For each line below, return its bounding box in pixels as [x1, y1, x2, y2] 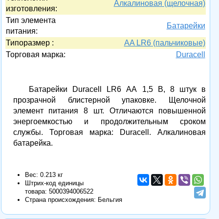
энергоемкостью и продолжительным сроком [13, 117, 206, 126]
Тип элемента [5, 16, 56, 25]
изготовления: [5, 4, 57, 13]
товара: [24, 188, 49, 196]
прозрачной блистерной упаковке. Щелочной [13, 96, 206, 105]
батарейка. [13, 139, 53, 148]
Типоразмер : [5, 39, 54, 47]
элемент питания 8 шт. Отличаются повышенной [13, 107, 206, 115]
